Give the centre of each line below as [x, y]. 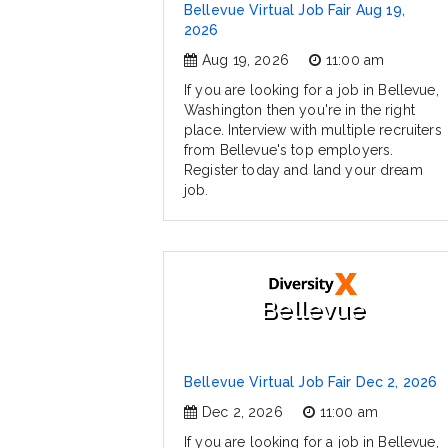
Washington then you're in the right [299, 110]
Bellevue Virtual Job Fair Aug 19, [295, 10]
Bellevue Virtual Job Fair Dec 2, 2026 [311, 382]
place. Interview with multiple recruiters [313, 130]
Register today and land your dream [303, 170]
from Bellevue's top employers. [289, 150]
